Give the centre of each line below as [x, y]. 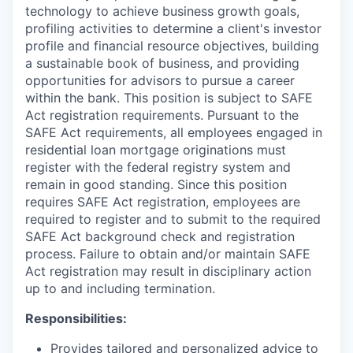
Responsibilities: [76, 318]
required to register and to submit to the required [173, 219]
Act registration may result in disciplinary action [168, 271]
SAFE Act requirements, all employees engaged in [174, 132]
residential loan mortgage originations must [156, 150]
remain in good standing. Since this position [156, 184]
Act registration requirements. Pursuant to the [162, 115]
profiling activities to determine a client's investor [173, 28]
